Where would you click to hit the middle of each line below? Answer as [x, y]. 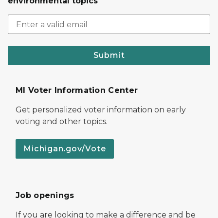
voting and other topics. [62, 122]
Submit [109, 55]
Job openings [45, 196]
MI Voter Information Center [77, 91]
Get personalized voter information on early [101, 110]
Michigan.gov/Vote [65, 149]
